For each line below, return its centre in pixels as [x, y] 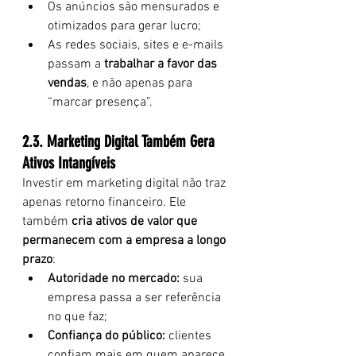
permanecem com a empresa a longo [126, 241]
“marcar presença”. [100, 103]
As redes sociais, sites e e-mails [137, 45]
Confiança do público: [106, 336]
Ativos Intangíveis [69, 163]
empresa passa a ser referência [136, 298]
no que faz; [77, 317]
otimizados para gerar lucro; [124, 26]
